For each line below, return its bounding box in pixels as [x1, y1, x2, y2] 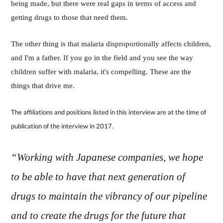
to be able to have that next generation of [11, 170, 186, 183]
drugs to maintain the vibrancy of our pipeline [11, 190, 208, 202]
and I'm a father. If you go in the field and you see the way [11, 53, 194, 62]
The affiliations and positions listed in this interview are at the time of [11, 108, 207, 116]
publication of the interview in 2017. [11, 121, 114, 130]
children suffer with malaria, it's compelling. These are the [11, 67, 192, 76]
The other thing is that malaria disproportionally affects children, [11, 39, 212, 48]
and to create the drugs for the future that [11, 209, 186, 222]
